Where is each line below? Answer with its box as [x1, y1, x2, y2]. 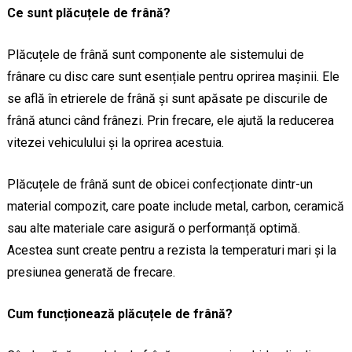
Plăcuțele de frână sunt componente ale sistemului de [6, 47, 304, 63]
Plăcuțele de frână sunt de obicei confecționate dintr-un [6, 177, 313, 192]
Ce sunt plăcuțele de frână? [6, 5, 170, 21]
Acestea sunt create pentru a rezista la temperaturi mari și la [6, 243, 336, 258]
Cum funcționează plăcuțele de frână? [6, 306, 233, 322]
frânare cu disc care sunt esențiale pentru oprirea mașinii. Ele [6, 69, 339, 85]
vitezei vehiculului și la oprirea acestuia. [6, 135, 224, 151]
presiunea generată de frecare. [6, 265, 175, 280]
